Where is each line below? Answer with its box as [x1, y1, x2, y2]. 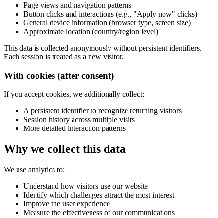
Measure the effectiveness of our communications [23, 208, 175, 217]
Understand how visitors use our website [23, 182, 148, 191]
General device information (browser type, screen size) [23, 18, 191, 27]
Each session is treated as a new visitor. [4, 52, 124, 61]
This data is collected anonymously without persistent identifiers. [4, 43, 201, 52]
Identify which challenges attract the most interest [23, 191, 174, 200]
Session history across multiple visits [23, 115, 135, 124]
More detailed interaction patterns [23, 124, 126, 133]
